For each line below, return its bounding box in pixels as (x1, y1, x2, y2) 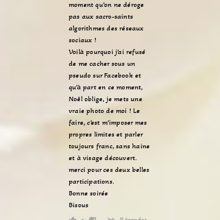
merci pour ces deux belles (69, 165, 150, 174)
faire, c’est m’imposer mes (69, 117, 147, 127)
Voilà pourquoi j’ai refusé (69, 47, 146, 56)
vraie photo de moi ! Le (69, 106, 140, 115)
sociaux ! (69, 35, 96, 44)
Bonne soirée (69, 188, 109, 197)
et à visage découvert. (69, 153, 137, 162)
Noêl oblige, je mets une (69, 94, 142, 103)
